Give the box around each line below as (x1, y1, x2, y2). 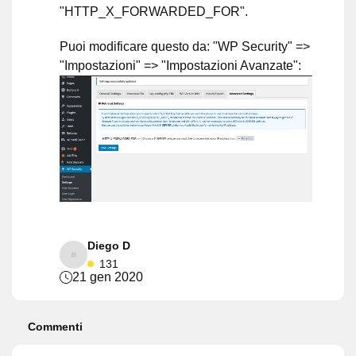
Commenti (28, 320, 83, 333)
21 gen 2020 (72, 270, 143, 284)
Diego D (87, 239, 130, 252)
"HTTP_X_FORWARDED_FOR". (60, 5, 248, 18)
